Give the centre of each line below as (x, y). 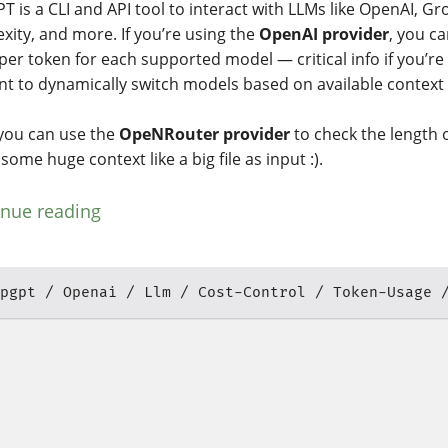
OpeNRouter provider (204, 133)
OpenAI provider (324, 33)
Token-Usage (382, 292)
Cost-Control (251, 292)
